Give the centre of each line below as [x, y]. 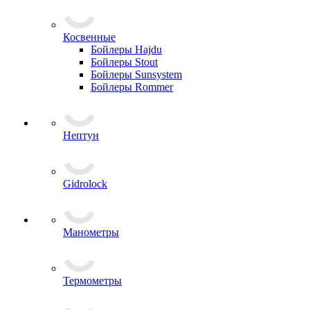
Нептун [81, 135]
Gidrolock [85, 184]
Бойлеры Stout [124, 62]
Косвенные [89, 37]
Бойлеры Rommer [132, 87]
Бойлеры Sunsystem [136, 74]
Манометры [91, 232]
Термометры [92, 281]
